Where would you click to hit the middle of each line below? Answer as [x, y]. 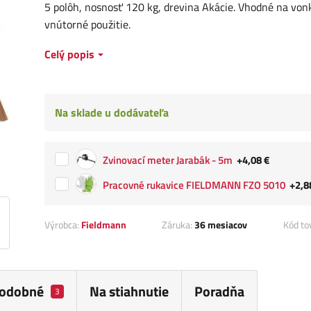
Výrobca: [63, 225]
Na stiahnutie [129, 292]
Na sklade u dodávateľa [112, 113]
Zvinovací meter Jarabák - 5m [168, 160]
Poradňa [219, 292]
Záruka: [178, 225]
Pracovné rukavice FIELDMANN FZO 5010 [194, 185]
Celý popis [69, 54]
